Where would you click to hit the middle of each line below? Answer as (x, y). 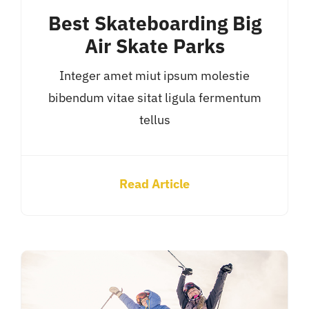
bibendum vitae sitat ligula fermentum (154, 97)
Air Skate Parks (154, 46)
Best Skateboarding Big (154, 23)
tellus (154, 119)
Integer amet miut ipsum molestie (154, 75)
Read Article (154, 183)
